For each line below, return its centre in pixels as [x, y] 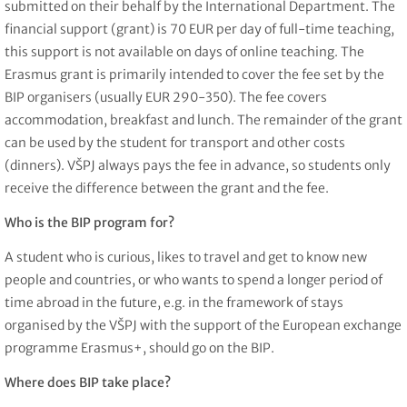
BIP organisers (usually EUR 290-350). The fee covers [166, 98]
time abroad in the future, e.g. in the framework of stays [174, 302]
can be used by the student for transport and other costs [175, 143]
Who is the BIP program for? [89, 222]
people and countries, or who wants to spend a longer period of [194, 279]
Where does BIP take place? [88, 382]
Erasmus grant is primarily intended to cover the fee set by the [194, 75]
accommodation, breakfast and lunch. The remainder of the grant [203, 120]
